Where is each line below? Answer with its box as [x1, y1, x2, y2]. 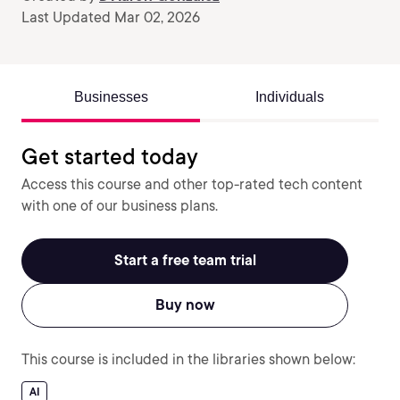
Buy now [154, 296, 215, 313]
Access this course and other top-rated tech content [21, 176, 362, 193]
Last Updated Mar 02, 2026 [21, 9, 200, 26]
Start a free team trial [113, 252, 256, 269]
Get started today [21, 144, 198, 170]
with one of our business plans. [21, 197, 218, 214]
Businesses [73, 89, 148, 104]
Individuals [254, 89, 324, 104]
